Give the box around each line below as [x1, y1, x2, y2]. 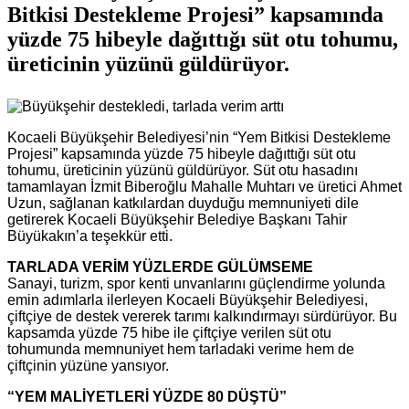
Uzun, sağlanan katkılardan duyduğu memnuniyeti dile [7, 195, 359, 212]
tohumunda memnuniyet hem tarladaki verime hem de [7, 341, 354, 358]
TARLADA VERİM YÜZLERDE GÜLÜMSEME [7, 259, 313, 276]
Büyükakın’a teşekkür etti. [7, 228, 173, 245]
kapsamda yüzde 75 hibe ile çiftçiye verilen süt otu [7, 325, 331, 341]
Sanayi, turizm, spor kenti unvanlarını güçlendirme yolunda [7, 276, 385, 292]
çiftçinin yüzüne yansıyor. [7, 358, 169, 374]
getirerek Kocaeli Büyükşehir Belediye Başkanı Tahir [7, 212, 347, 228]
